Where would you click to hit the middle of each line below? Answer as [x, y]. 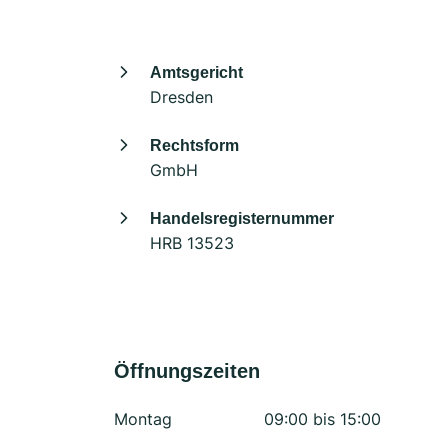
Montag [143, 419]
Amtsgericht [196, 72]
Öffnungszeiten [187, 371]
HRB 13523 [192, 243]
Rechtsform [194, 145]
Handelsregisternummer [242, 218]
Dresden [181, 97]
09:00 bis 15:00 [322, 419]
